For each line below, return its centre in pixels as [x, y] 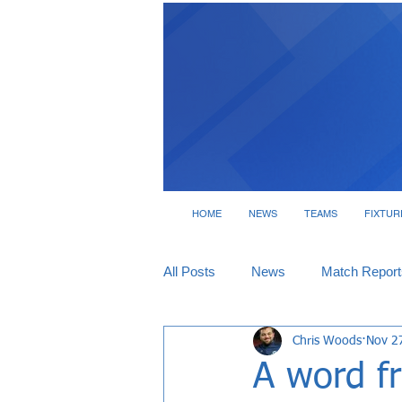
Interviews [307, 343]
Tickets [220, 343]
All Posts [189, 271]
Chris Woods [327, 341]
